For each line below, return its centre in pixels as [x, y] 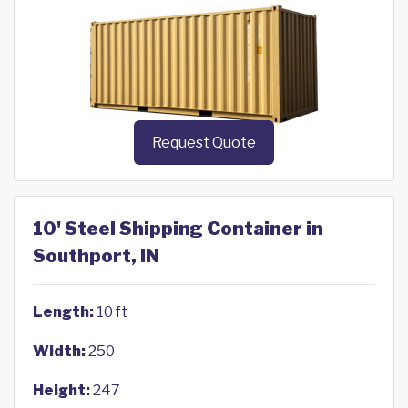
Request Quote [204, 143]
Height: [61, 391]
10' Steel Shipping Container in [178, 229]
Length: [63, 312]
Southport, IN [96, 256]
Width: [59, 352]
